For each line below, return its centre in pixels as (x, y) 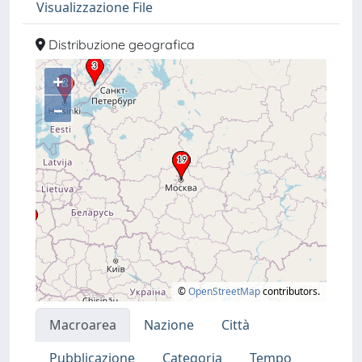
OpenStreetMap (224, 291)
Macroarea (83, 325)
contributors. (290, 291)
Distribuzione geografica (120, 44)
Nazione (169, 325)
